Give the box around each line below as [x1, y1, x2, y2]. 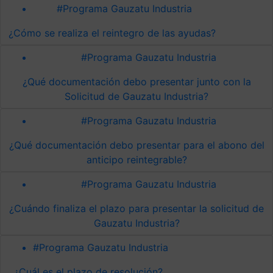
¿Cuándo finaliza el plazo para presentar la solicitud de [9, 202, 264, 214]
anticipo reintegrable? [86, 153, 187, 166]
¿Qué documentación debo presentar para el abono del [9, 138, 264, 151]
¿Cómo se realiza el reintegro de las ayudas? [9, 26, 216, 39]
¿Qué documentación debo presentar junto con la [22, 75, 251, 88]
